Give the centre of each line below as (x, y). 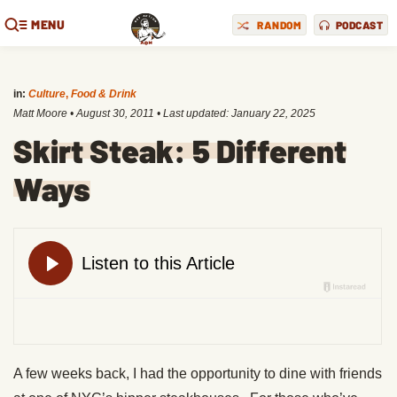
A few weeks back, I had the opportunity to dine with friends (198, 374)
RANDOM (279, 24)
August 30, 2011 (115, 113)
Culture (47, 94)
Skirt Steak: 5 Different (180, 150)
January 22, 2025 (273, 113)
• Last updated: (193, 113)
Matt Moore (40, 113)
